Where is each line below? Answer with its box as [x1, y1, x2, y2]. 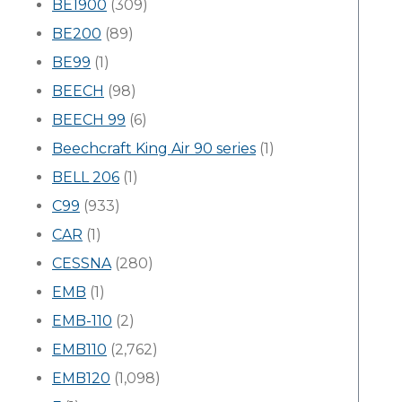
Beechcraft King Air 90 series [52, 140, 256, 158]
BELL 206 [52, 169, 119, 187]
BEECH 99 [52, 111, 126, 129]
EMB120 [52, 370, 110, 388]
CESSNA [52, 255, 111, 273]
